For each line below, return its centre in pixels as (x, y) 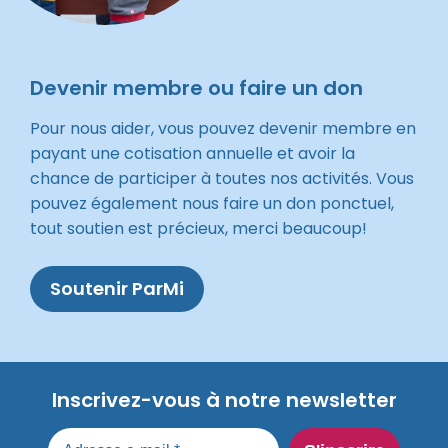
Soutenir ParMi (117, 288)
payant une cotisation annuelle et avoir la (192, 153)
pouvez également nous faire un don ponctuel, (212, 203)
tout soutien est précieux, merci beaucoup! (198, 228)
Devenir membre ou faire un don (196, 88)
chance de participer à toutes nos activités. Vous (222, 178)
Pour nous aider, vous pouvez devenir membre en (223, 128)
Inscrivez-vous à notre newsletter (224, 400)
